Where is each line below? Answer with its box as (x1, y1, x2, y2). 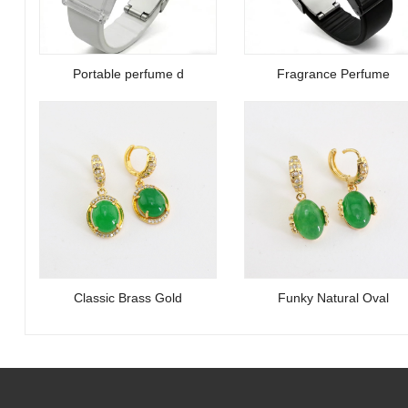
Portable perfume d (72, 66, 184, 81)
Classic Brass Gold (74, 290, 183, 305)
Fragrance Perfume (276, 66, 390, 81)
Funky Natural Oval (277, 290, 389, 305)
